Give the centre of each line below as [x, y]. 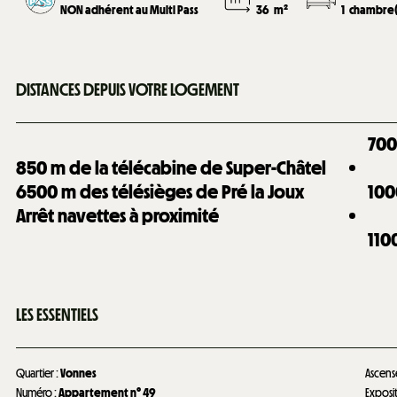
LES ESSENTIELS [57, 315]
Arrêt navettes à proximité [117, 215]
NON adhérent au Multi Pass [130, 10]
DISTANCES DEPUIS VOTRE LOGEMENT [128, 90]
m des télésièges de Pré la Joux [183, 191]
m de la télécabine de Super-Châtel [188, 167]
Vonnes [78, 373]
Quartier [36, 373]
